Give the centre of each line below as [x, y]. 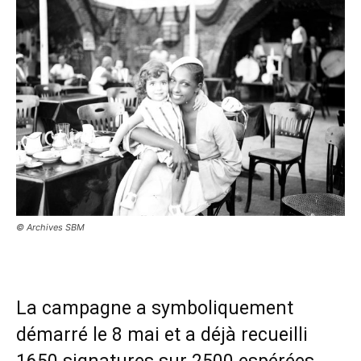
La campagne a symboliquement [155, 309]
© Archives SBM [50, 228]
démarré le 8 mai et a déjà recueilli [162, 335]
